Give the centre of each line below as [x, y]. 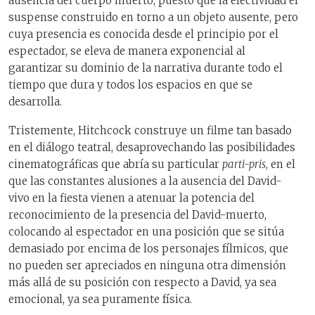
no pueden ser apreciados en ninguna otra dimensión [147, 265]
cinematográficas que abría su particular [115, 164]
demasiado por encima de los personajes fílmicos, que [148, 248]
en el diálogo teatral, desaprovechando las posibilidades [152, 147]
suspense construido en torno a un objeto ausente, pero [153, 18]
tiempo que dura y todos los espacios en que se [130, 85]
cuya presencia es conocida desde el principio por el [143, 34]
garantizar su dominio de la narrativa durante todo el [146, 68]
